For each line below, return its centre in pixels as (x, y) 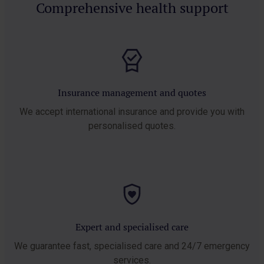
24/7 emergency (216, 246)
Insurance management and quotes (132, 93)
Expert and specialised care (132, 227)
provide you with (211, 111)
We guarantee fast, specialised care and (98, 246)
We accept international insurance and (98, 111)
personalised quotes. (132, 126)
